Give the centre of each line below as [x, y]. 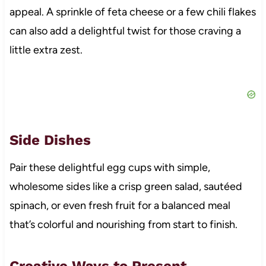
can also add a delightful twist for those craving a [125, 31]
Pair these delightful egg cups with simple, [110, 167]
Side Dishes [50, 140]
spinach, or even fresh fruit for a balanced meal [120, 205]
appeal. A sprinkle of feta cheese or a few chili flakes [132, 12]
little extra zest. [46, 50]
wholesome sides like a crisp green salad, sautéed [126, 186]
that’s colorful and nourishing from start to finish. [123, 224]
